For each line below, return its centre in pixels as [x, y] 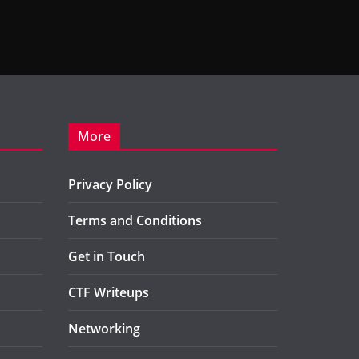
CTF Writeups [109, 292]
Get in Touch [107, 256]
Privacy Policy [110, 184]
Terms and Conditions [135, 220]
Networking [104, 328]
